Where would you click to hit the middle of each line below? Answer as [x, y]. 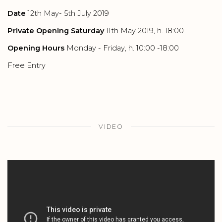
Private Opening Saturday [56, 31]
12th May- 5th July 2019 [67, 13]
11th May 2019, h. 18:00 [144, 31]
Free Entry [27, 65]
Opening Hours [36, 48]
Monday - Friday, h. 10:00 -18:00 [122, 48]
